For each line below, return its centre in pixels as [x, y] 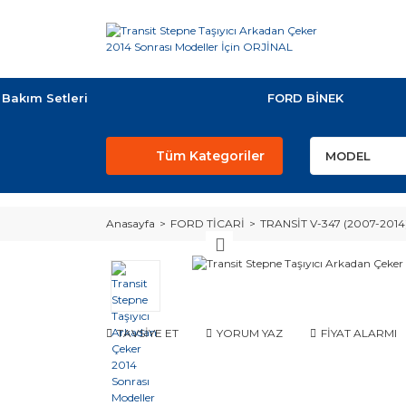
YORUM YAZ [250, 333]
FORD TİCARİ [208, 223]
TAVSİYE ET [148, 333]
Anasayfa [130, 223]
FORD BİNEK [305, 98]
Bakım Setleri [45, 98]
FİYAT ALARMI [359, 333]
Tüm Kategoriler [210, 155]
